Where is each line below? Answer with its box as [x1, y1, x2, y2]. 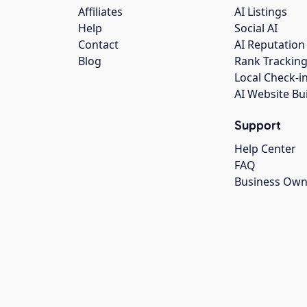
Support [234, 117, 281, 134]
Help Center [234, 141, 296, 157]
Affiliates [78, 4, 123, 20]
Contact [78, 37, 119, 53]
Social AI [234, 21, 278, 36]
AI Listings [234, 4, 287, 20]
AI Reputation [234, 37, 305, 53]
